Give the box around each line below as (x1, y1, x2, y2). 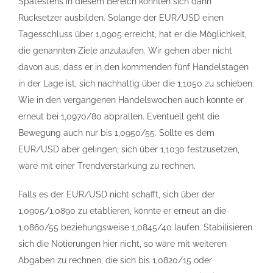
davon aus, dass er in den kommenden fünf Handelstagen (18, 62, 249, 72)
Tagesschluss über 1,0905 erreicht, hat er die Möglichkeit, (18, 29, 247, 39)
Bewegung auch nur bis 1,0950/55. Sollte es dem (18, 128, 214, 138)
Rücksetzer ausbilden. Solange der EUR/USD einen (18, 13, 224, 23)
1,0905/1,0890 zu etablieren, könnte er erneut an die (18, 206, 226, 216)
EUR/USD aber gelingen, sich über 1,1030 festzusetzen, (18, 144, 239, 154)
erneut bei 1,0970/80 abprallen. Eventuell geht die (18, 112, 219, 121)
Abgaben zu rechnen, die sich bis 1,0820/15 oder (18, 255, 212, 265)
